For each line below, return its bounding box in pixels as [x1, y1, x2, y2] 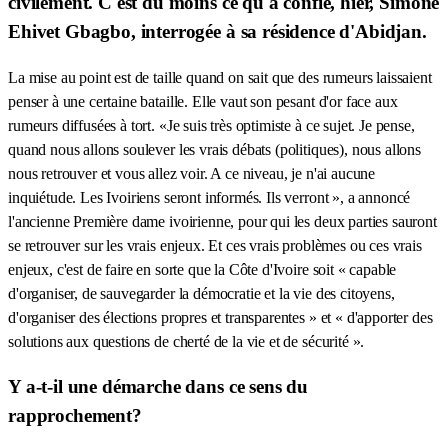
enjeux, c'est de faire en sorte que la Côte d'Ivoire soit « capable [8, 260, 397, 278]
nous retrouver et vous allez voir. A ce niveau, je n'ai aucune [8, 164, 376, 182]
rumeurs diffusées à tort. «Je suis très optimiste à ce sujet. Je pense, [8, 116, 415, 134]
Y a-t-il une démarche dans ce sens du [8, 376, 309, 398]
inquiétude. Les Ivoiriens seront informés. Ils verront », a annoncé [8, 188, 411, 206]
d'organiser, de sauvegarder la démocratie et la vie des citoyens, [8, 284, 395, 302]
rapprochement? [8, 405, 142, 427]
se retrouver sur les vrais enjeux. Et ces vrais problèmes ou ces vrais [8, 236, 422, 254]
